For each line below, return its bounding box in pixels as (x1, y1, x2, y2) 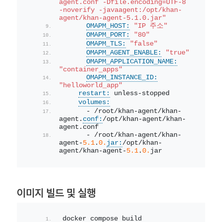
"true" (165, 49, 189, 57)
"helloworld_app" (58, 82, 122, 90)
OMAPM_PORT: (86, 31, 130, 39)
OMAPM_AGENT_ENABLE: (86, 49, 162, 57)
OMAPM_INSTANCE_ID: (86, 74, 158, 82)
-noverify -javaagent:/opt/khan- (58, 6, 182, 14)
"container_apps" (58, 66, 122, 74)
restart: (78, 90, 110, 98)
